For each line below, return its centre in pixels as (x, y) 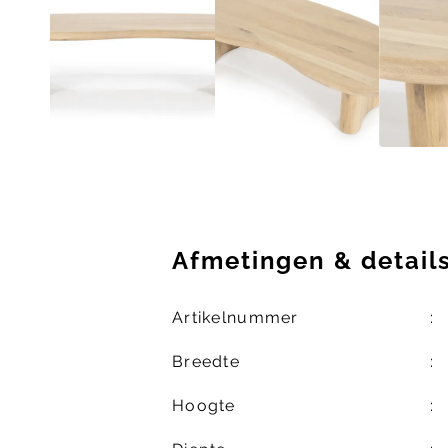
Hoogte (204, 406)
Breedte (206, 362)
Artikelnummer (235, 318)
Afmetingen (253, 261)
